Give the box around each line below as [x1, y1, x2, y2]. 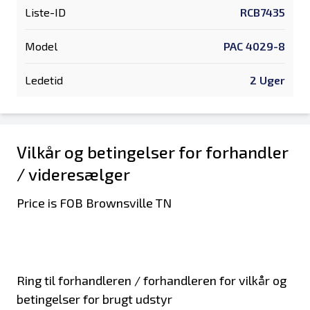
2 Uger [250, 73, 285, 86]
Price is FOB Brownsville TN [17, 195, 172, 210]
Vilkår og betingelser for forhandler [17, 142, 289, 162]
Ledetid [25, 73, 63, 86]
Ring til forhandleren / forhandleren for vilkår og [17, 273, 286, 288]
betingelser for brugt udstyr [17, 291, 172, 307]
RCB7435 [240, 6, 285, 19]
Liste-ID [25, 6, 66, 19]
